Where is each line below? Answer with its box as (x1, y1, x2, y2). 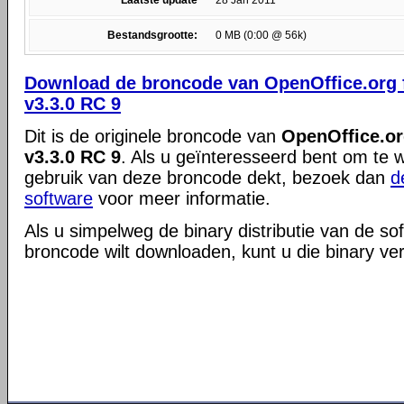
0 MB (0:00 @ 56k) (216, 29, 307, 41)
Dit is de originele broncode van (24, 126, 281, 146)
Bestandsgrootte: (107, 29, 197, 41)
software (24, 188, 93, 208)
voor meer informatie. (93, 188, 271, 208)
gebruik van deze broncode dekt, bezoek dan (24, 168, 390, 188)
